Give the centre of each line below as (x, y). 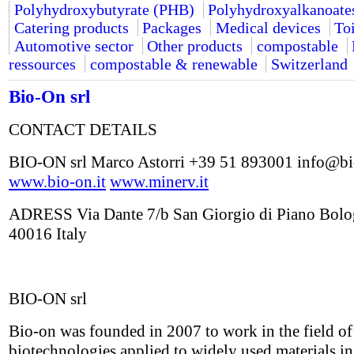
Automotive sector (73, 45)
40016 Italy (48, 233)
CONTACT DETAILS (83, 129)
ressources (42, 64)
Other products (195, 45)
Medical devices (268, 27)
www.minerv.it (159, 181)
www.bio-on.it (57, 181)
